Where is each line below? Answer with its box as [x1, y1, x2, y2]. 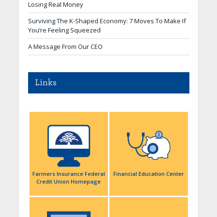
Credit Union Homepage [36, 177, 101, 185]
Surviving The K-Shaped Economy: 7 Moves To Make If [28, 16, 186, 25]
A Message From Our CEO [28, 42, 103, 51]
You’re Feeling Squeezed [28, 25, 101, 34]
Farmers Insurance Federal [32, 170, 105, 177]
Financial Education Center [113, 170, 184, 177]
